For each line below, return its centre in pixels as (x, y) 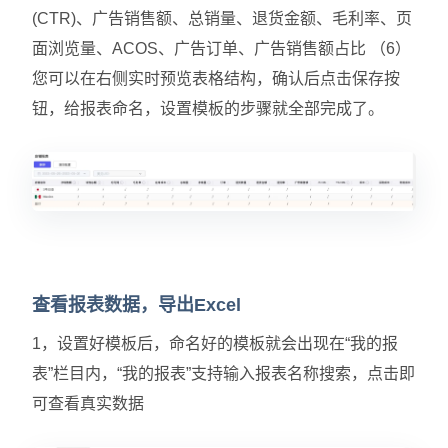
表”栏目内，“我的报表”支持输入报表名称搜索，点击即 (223, 374)
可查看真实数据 (88, 404)
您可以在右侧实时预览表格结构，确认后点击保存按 (216, 78)
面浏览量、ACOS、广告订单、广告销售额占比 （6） (221, 48)
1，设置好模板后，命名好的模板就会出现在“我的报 (215, 344)
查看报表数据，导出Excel (136, 305)
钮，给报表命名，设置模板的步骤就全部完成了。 (208, 108)
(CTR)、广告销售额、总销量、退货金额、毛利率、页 (222, 18)
